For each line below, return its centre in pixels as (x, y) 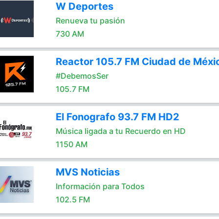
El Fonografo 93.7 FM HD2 (117, 117)
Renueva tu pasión (90, 21)
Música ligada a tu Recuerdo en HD (120, 131)
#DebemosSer (82, 76)
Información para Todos (100, 186)
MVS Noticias (88, 172)
